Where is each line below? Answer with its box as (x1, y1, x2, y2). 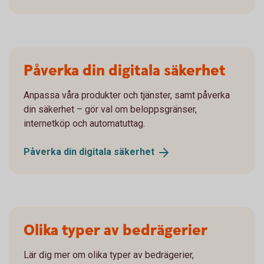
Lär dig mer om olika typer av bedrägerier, (24, 249, 194, 261)
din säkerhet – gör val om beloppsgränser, (24, 104, 197, 115)
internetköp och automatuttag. (24, 118, 145, 130)
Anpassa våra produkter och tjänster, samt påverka (24, 90, 230, 101)
